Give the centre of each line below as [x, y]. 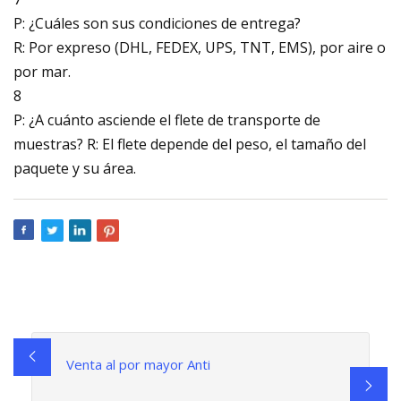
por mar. [42, 71]
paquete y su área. [75, 168]
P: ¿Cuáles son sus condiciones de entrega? [157, 23]
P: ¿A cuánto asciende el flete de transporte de [167, 119]
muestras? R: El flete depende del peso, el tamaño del [190, 144]
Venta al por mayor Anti [138, 364]
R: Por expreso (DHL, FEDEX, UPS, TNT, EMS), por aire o [200, 47]
